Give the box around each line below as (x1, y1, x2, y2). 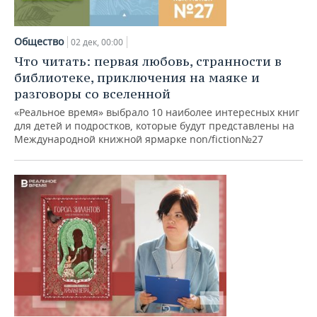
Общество (14, 35, 64, 48)
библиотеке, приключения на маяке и (14, 69, 260, 86)
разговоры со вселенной (14, 86, 171, 102)
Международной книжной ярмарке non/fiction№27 (14, 132, 263, 146)
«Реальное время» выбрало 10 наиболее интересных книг (14, 105, 299, 119)
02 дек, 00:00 (71, 36, 123, 48)
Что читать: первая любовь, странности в (14, 53, 282, 69)
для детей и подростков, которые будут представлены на (14, 119, 294, 132)
